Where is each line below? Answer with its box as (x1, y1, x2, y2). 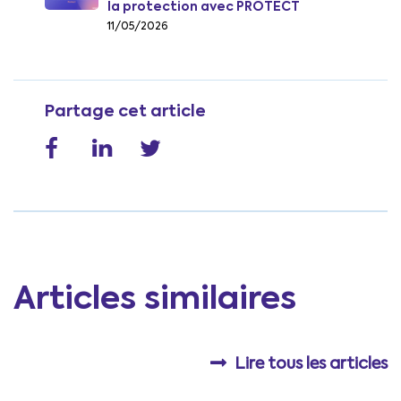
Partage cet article (45, 104, 206, 121)
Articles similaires (13, 283, 296, 316)
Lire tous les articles (235, 355, 388, 372)
